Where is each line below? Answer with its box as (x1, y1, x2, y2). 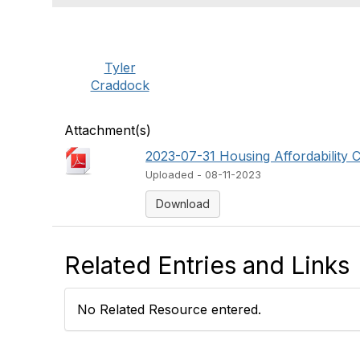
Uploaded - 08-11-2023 (145, 169, 262, 181)
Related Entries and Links (64, 251, 350, 280)
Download (156, 197, 211, 211)
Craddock (90, 77, 149, 93)
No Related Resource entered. (77, 301, 261, 317)
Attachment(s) (64, 122, 151, 138)
